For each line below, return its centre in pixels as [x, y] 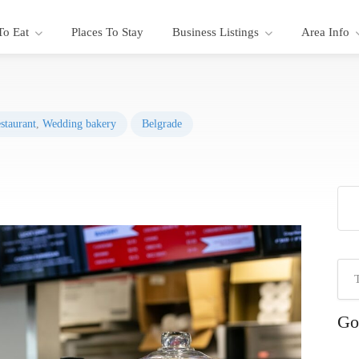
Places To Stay [107, 32]
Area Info [325, 32]
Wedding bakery [79, 124]
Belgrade [162, 124]
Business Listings [215, 32]
